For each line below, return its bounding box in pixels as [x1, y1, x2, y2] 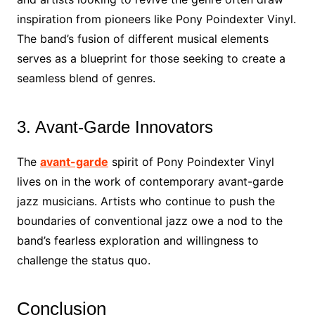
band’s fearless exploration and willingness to [16, 233, 259, 247]
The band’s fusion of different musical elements [16, 32, 269, 46]
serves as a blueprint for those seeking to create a [16, 51, 285, 65]
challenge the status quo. [16, 253, 150, 267]
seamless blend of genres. [16, 71, 155, 85]
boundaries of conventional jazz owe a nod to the [16, 214, 283, 228]
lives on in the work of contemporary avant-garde [16, 174, 283, 188]
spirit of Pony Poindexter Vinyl [108, 155, 274, 169]
